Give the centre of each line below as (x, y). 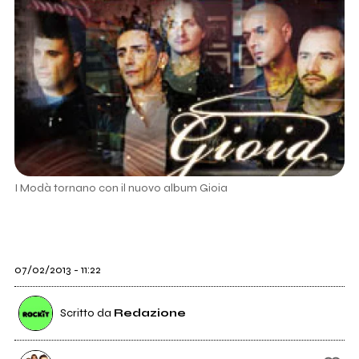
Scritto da (87, 313)
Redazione (149, 313)
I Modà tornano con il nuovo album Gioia (121, 188)
